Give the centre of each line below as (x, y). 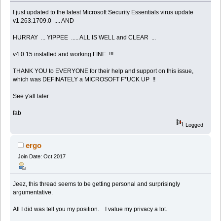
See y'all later (31, 96)
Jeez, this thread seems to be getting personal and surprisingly (97, 184)
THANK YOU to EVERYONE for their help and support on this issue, (103, 71)
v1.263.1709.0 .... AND (44, 20)
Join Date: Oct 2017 (41, 156)
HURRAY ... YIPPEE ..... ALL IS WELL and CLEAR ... (85, 37)
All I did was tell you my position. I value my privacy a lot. (90, 209)
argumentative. (33, 193)
